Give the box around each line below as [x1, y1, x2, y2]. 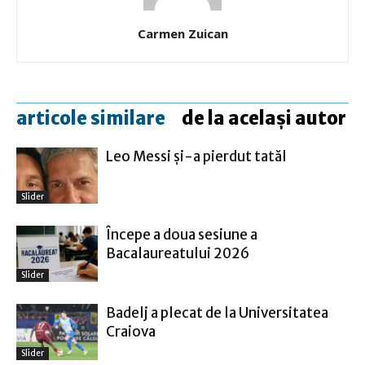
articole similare [16, 107, 165, 130]
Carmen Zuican [137, 25, 228, 42]
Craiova [106, 323, 156, 341]
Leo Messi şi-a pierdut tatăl [106, 147, 287, 165]
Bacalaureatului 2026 [106, 244, 249, 262]
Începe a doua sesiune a [106, 226, 257, 244]
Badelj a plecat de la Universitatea [106, 304, 328, 322]
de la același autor [182, 107, 346, 130]
